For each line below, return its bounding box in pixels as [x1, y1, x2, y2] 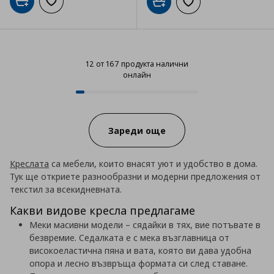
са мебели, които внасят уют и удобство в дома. [49, 158, 257, 170]
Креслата [10, 158, 49, 170]
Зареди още [108, 124, 166, 136]
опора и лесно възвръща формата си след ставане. [29, 257, 248, 270]
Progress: [75, 91, 113, 103]
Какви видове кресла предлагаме [10, 203, 195, 218]
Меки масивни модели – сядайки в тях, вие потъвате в [29, 219, 261, 231]
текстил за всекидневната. [10, 183, 122, 196]
